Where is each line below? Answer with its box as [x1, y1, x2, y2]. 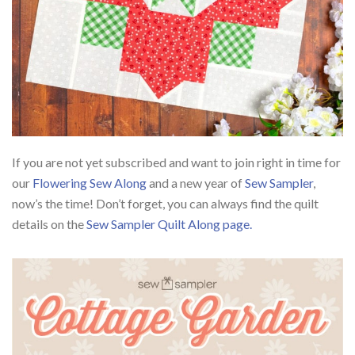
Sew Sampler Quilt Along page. [86, 216, 252, 232]
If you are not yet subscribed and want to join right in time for [12, 155, 341, 170]
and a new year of [147, 175, 245, 191]
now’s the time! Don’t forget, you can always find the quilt [12, 196, 319, 212]
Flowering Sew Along [32, 175, 147, 191]
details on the [12, 216, 86, 232]
